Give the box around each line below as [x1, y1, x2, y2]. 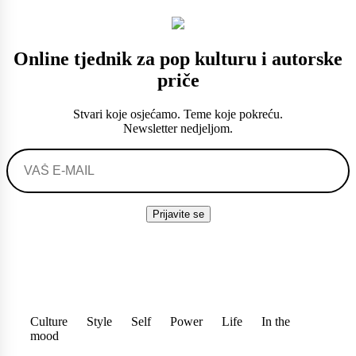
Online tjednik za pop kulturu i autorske [14, 48, 342, 69]
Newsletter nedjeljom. [123, 121, 233, 135]
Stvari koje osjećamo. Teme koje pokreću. [73, 106, 283, 121]
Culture [30, 314, 68, 328]
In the [261, 314, 290, 328]
